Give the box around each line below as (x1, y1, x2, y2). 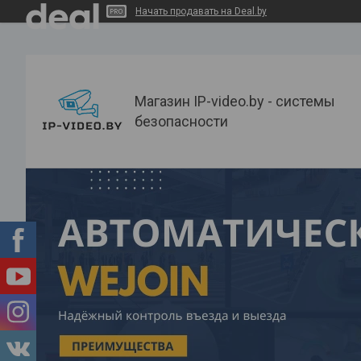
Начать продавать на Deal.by (135, 6, 267, 17)
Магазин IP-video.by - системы (135, 93, 335, 110)
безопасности (135, 113, 228, 130)
